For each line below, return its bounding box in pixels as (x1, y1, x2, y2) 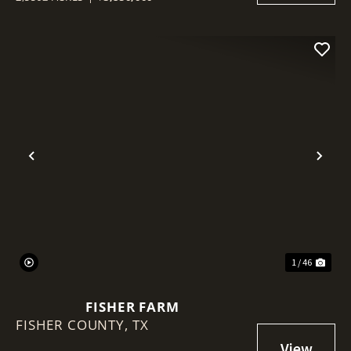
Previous (31, 156, 99, 181)
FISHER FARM (85, 297, 179, 316)
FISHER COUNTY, (16, 315, 132, 334)
